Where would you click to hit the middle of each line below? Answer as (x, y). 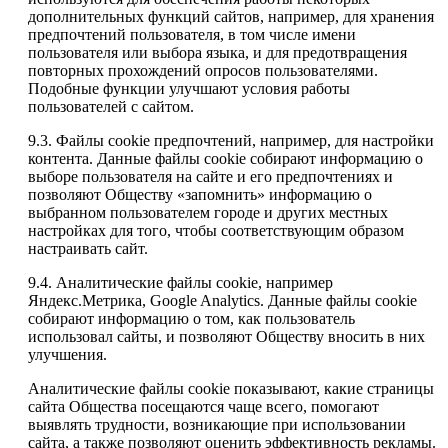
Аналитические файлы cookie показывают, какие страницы (231, 389)
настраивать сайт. (88, 249)
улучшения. (67, 355)
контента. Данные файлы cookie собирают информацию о (225, 159)
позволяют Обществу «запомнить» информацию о (200, 195)
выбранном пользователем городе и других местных (208, 213)
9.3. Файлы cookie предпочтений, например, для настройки (231, 141)
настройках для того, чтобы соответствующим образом (216, 231)
